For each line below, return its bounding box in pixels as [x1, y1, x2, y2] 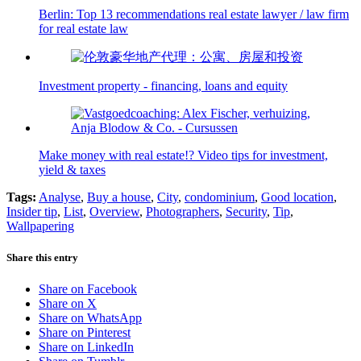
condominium [185, 189, 255, 204]
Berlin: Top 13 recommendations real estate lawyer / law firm [39, 6, 349, 21]
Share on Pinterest [39, 325, 131, 339]
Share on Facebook [39, 281, 137, 296]
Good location [261, 189, 334, 204]
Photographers [146, 204, 219, 218]
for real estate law [39, 21, 128, 35]
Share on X [39, 296, 97, 310]
